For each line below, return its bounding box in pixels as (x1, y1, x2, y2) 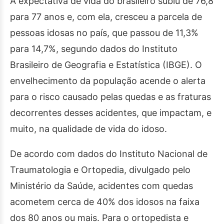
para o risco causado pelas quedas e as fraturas (10, 91, 211, 102)
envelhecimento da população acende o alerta (10, 75, 205, 86)
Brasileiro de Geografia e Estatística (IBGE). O (10, 59, 202, 70)
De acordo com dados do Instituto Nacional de (10, 148, 207, 159)
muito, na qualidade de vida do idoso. (10, 123, 167, 134)
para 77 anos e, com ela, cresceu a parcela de (10, 11, 202, 22)
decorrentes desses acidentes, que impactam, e (10, 107, 211, 118)
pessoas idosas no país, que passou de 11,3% (10, 27, 198, 38)
